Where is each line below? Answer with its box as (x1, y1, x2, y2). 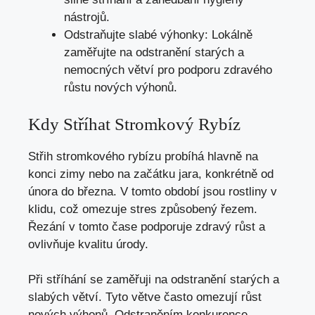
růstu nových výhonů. (64, 81, 177, 95)
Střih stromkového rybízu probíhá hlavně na (28, 149, 258, 163)
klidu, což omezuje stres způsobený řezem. (28, 202, 257, 216)
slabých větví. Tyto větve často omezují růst (28, 290, 262, 304)
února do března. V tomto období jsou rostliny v (28, 184, 277, 198)
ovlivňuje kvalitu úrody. (28, 237, 148, 251)
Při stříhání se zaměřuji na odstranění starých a (28, 273, 279, 287)
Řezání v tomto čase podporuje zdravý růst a (28, 219, 265, 233)
